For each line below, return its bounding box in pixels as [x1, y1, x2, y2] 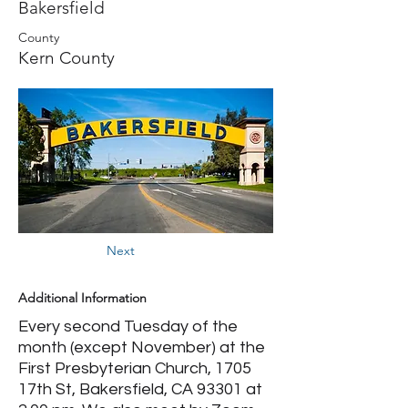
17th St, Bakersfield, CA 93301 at [18, 381, 262, 398]
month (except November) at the [18, 339, 265, 356]
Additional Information [18, 290, 147, 306]
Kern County [18, 47, 115, 68]
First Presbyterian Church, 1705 [18, 360, 251, 377]
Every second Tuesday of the [18, 318, 238, 335]
